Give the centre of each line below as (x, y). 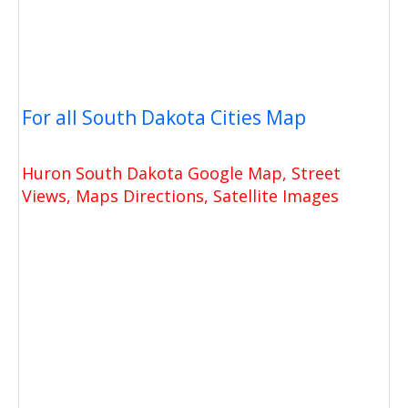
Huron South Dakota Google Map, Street (181, 173)
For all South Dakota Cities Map (164, 117)
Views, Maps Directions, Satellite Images (180, 196)
